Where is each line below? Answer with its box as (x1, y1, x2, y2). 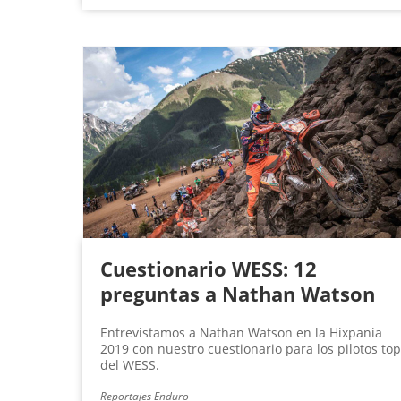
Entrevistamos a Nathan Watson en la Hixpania (100, 324, 382, 342)
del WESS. (100, 356, 159, 374)
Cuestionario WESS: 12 (100, 255, 317, 283)
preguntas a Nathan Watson (100, 280, 375, 308)
